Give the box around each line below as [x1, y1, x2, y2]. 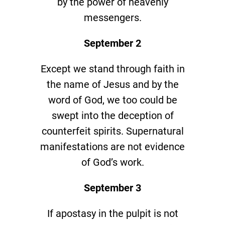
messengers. [83, 11, 142, 24]
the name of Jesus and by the [46, 78, 179, 90]
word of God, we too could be [48, 93, 177, 106]
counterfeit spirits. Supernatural [41, 125, 184, 137]
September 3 [84, 181, 141, 194]
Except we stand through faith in [40, 62, 185, 75]
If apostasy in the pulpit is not [47, 207, 178, 219]
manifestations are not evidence [40, 140, 185, 153]
